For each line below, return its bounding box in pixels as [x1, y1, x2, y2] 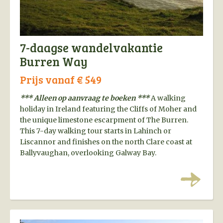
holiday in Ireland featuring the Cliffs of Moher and [20, 105, 197, 114]
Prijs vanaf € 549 [20, 72, 102, 87]
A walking [151, 94, 186, 103]
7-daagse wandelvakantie [20, 39, 163, 56]
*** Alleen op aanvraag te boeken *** [20, 94, 151, 103]
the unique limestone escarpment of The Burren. [20, 115, 188, 125]
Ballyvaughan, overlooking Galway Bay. [20, 148, 156, 158]
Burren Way [20, 53, 88, 70]
